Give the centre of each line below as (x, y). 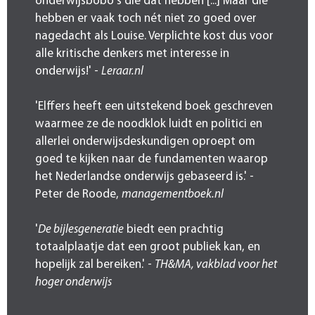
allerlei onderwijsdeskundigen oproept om (145, 141)
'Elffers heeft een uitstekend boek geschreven (154, 106)
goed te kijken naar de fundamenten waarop (152, 159)
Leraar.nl (122, 71)
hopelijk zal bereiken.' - (95, 264)
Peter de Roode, (78, 194)
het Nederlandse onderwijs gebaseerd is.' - (144, 176)
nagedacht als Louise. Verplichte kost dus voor (154, 36)
